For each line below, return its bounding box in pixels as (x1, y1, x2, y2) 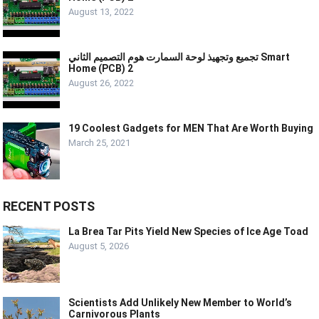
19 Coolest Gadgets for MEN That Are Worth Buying (68, 122, 314, 135)
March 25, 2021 (68, 137, 131, 149)
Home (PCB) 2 (68, 63, 134, 75)
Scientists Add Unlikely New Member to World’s (68, 297, 293, 309)
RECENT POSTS (3, 199, 95, 214)
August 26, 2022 (68, 78, 135, 89)
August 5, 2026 (68, 241, 130, 252)
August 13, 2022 (68, 6, 135, 18)
